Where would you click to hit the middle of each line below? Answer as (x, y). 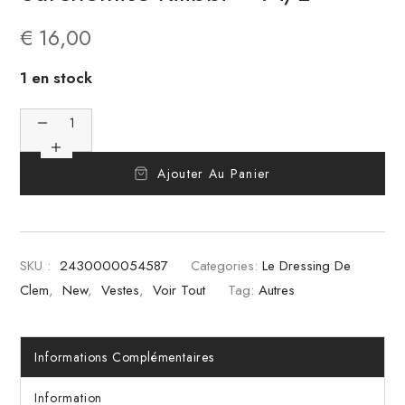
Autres (277, 290)
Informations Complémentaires (124, 357)
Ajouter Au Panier (214, 173)
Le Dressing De (307, 265)
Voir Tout (179, 290)
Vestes (121, 290)
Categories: (225, 265)
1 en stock (57, 77)
